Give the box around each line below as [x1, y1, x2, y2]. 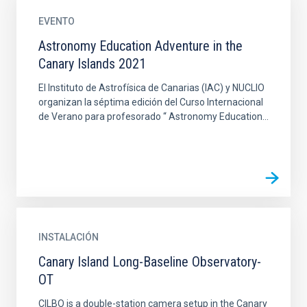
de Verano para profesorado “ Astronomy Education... [38, 111, 269, 122]
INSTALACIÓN [38, 232, 99, 243]
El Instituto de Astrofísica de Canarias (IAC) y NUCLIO [38, 82, 265, 93]
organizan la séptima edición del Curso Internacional [38, 97, 263, 108]
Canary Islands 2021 [38, 56, 146, 72]
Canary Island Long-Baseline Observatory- [38, 254, 261, 270]
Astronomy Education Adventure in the [38, 38, 243, 54]
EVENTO [38, 16, 75, 27]
